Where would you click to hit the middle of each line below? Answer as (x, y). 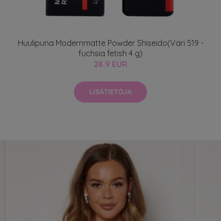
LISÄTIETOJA (110, 92)
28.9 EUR (110, 64)
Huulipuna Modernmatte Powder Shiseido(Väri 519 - (110, 43)
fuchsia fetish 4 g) (110, 54)
